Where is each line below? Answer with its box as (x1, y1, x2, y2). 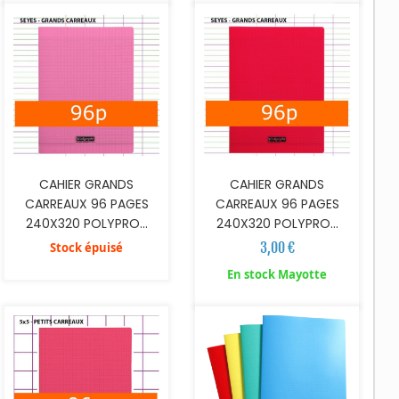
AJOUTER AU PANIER (46, 260, 142, 275)
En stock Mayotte (227, 265, 328, 282)
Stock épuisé (50, 239, 124, 256)
